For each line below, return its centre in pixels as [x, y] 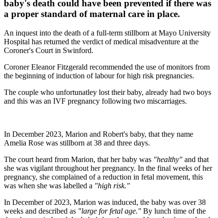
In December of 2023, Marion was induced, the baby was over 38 [105, 202]
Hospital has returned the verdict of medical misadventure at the [101, 41]
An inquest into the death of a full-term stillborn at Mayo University [107, 33]
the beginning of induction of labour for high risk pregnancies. [99, 75]
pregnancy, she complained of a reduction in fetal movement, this [103, 177]
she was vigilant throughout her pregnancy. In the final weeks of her [108, 168]
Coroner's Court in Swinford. [49, 50]
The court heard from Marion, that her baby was [79, 159]
